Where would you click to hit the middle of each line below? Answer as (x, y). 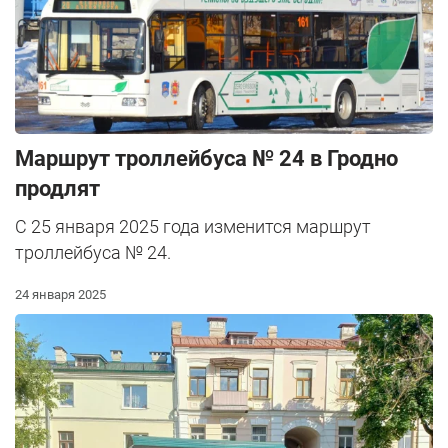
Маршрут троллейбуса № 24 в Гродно (206, 158)
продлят (57, 188)
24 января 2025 (60, 294)
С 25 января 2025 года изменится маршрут (193, 226)
